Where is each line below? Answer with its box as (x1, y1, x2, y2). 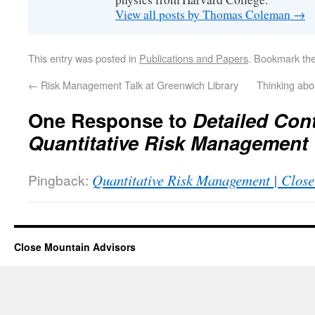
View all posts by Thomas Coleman (115, 6, 293, 22)
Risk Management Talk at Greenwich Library (38, 77, 238, 92)
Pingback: (28, 170, 92, 189)
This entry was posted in (28, 51, 139, 65)
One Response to (28, 106, 193, 134)
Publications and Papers (139, 51, 248, 65)
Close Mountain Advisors (14, 240, 136, 254)
